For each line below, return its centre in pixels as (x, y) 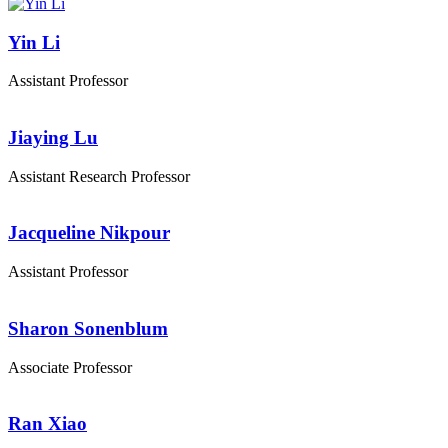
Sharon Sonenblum (88, 328)
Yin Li (34, 42)
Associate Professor (70, 367)
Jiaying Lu (53, 137)
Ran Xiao (47, 424)
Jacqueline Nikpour (89, 233)
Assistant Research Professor (99, 176)
